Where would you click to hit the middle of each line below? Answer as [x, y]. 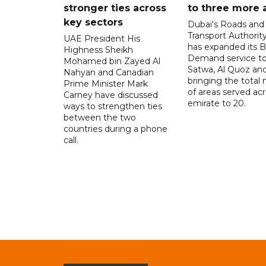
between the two [100, 117]
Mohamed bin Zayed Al [112, 61]
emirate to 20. [216, 103]
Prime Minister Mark [106, 83]
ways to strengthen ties [113, 106]
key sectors [93, 22]
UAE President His [102, 38]
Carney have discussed [111, 95]
